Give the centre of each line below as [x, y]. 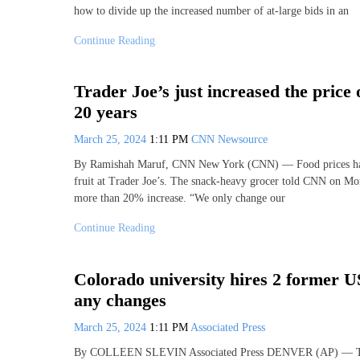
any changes [120, 300]
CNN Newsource [229, 140]
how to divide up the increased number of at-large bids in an [211, 10]
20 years [106, 112]
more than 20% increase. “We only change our [180, 198]
